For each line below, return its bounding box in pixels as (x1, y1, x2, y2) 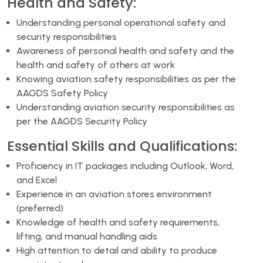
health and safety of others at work (16, 59, 175, 70)
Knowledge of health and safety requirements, (16, 216, 220, 228)
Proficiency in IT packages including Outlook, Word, (16, 160, 234, 171)
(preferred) (16, 202, 63, 214)
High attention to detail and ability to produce (16, 244, 217, 256)
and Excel (16, 174, 57, 186)
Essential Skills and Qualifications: (7, 136, 237, 156)
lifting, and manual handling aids (16, 230, 157, 242)
